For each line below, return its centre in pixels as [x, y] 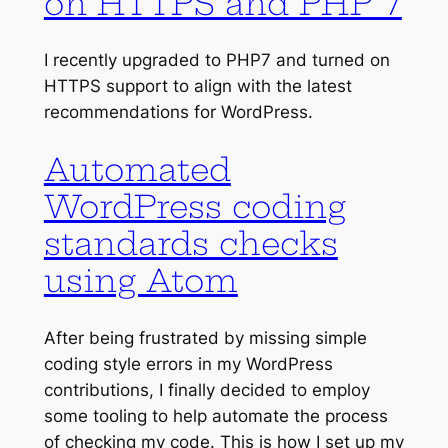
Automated [137, 169]
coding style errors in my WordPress [188, 363]
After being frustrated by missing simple [205, 337]
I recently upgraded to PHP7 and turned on [216, 60]
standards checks [190, 243]
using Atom [140, 280]
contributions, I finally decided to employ [206, 389]
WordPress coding [194, 206]
